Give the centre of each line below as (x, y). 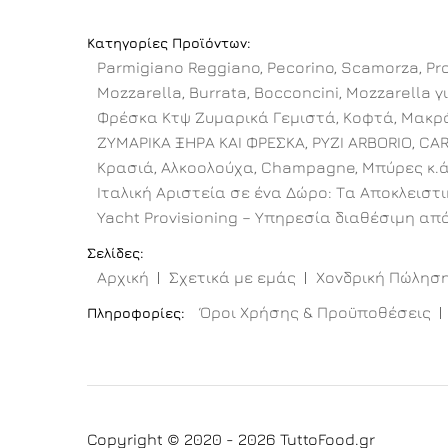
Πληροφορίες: (136, 313)
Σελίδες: (115, 253)
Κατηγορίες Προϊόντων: (169, 43)
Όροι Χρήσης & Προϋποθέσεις (315, 312)
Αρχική (123, 277)
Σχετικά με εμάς (232, 277)
